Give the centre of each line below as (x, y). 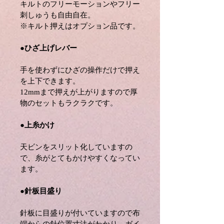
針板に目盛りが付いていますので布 (80, 213)
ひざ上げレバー (51, 48)
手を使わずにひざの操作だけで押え (80, 70)
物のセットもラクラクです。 (69, 103)
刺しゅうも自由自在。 (57, 15)
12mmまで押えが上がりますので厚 (79, 92)
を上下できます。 (50, 81)
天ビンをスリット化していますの (76, 147)
